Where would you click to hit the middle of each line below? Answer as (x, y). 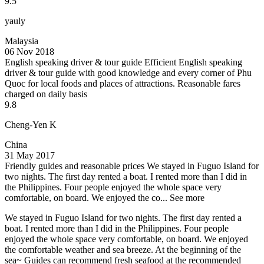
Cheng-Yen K (31, 124)
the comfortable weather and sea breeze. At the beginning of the (123, 249)
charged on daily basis (46, 94)
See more (187, 197)
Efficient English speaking (193, 62)
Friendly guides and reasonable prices (75, 166)
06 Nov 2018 (29, 51)
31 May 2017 (30, 155)
